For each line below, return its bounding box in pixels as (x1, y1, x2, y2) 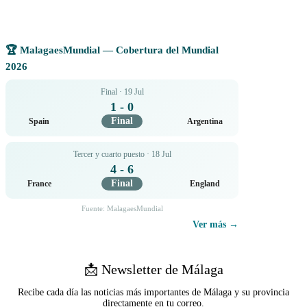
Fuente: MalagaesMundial (81, 204, 163, 213)
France (27, 179, 51, 188)
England (190, 179, 220, 188)
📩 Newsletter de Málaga (84, 262, 223, 278)
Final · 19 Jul (100, 88, 144, 97)
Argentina (187, 116, 223, 125)
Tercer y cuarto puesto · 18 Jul (73, 150, 171, 159)
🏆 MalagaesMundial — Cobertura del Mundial (5, 44, 219, 56)
